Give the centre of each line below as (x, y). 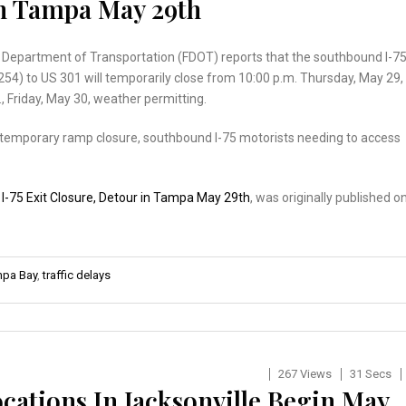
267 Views (304, 373)
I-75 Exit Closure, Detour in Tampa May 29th (126, 197)
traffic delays (77, 275)
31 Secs (370, 373)
